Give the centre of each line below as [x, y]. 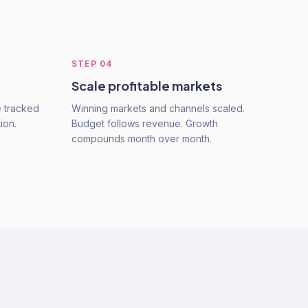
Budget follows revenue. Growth [145, 123]
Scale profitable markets [147, 86]
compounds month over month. [142, 139]
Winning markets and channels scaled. [158, 108]
